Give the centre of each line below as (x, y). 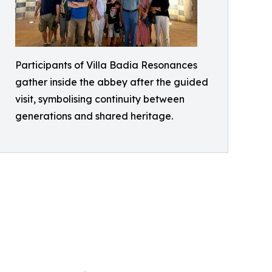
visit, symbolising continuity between (100, 99)
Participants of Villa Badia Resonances (106, 65)
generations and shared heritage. (94, 116)
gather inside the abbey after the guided (112, 82)
